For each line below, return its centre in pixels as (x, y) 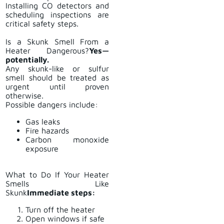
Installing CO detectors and (57, 6)
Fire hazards (47, 131)
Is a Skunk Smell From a (57, 42)
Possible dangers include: (52, 105)
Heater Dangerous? (47, 51)
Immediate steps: (61, 193)
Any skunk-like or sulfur (57, 69)
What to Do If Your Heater (57, 175)
